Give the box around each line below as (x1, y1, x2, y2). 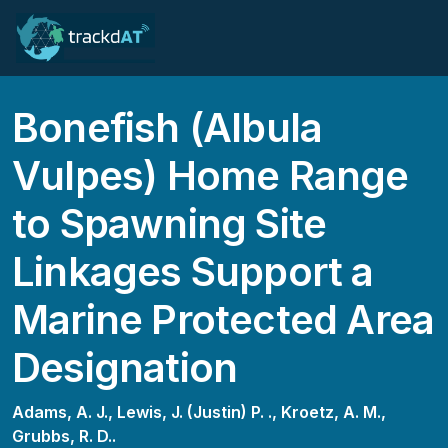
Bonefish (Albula (12, 103, 323, 152)
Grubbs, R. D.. (12, 426, 116, 446)
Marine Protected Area (12, 295, 435, 344)
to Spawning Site (12, 199, 327, 248)
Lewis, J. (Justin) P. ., (117, 402, 281, 422)
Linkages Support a (12, 247, 374, 296)
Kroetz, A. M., (281, 402, 386, 422)
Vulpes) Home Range (12, 151, 409, 200)
